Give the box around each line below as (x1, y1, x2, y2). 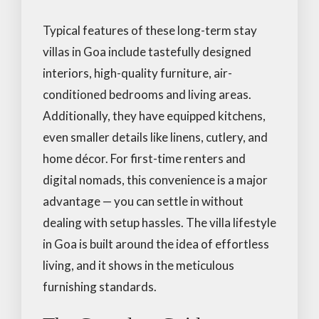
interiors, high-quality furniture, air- (43, 65, 232, 80)
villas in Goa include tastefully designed (43, 43, 251, 59)
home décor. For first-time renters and (43, 150, 246, 166)
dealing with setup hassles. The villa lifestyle (43, 214, 276, 230)
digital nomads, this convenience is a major (43, 172, 268, 187)
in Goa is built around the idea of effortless (43, 236, 269, 251)
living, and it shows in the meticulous (43, 257, 234, 273)
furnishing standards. (43, 278, 157, 294)
